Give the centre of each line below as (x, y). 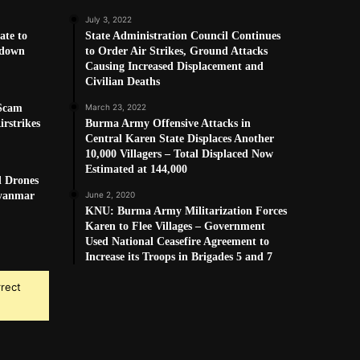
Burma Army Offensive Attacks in (168, 124)
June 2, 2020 (110, 195)
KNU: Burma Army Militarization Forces (186, 211)
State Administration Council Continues (183, 36)
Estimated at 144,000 (136, 170)
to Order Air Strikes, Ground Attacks (176, 51)
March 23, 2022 (116, 107)
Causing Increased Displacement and (174, 67)
